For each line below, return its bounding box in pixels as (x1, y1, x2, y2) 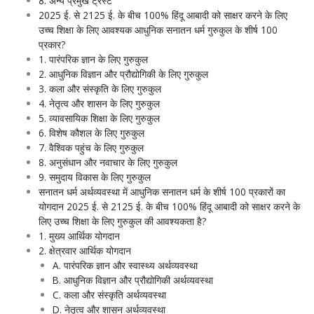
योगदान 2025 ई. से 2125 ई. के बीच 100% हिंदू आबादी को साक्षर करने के (38, 200, 300, 214)
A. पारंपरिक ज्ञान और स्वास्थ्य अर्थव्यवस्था (53, 259, 198, 273)
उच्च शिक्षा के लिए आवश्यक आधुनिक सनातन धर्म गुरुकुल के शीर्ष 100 (38, 23, 278, 37)
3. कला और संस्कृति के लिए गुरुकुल (38, 82, 161, 96)
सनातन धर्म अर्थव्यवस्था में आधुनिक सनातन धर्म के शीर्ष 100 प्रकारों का (38, 185, 285, 199)
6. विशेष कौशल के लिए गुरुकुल (38, 126, 144, 140)
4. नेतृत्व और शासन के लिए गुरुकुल (38, 97, 160, 111)
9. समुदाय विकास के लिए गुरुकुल (38, 170, 151, 184)
